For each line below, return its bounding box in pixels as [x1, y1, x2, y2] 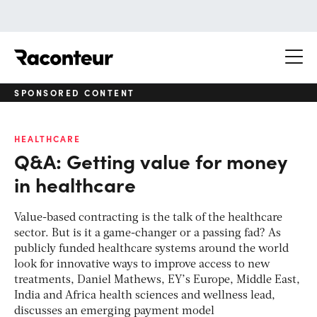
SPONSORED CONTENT [14, 86, 135, 98]
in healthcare [14, 170, 136, 197]
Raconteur [113, 42, 166, 57]
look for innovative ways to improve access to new [14, 258, 270, 270]
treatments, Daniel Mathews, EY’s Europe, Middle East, [14, 274, 300, 286]
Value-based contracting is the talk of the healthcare [14, 212, 282, 224]
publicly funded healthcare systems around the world [14, 243, 289, 255]
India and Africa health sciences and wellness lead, [14, 289, 275, 301]
